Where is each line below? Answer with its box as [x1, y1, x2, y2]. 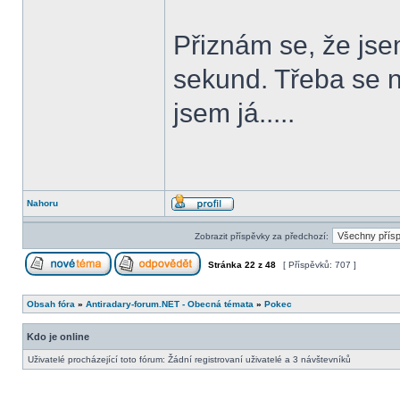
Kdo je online [27, 331, 89, 342]
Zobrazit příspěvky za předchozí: [194, 231, 329, 241]
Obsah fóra [27, 299, 75, 309]
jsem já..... [173, 98, 295, 128]
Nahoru [27, 198, 58, 208]
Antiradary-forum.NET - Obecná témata [86, 299, 254, 309]
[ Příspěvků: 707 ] [280, 260, 359, 270]
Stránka [205, 260, 245, 270]
